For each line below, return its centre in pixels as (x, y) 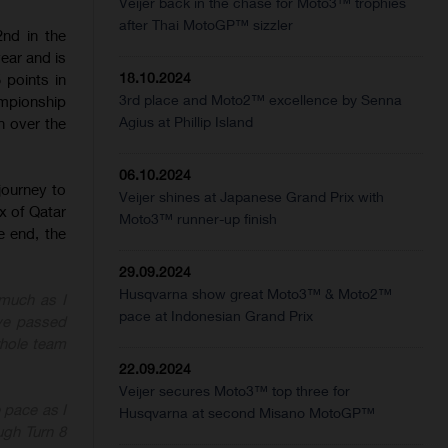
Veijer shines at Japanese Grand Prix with (252, 197)
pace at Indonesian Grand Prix (216, 316)
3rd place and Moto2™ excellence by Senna (261, 100)
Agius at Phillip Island (186, 122)
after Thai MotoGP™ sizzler (206, 25)
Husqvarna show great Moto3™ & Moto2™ (256, 294)
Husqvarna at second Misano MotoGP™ (247, 413)
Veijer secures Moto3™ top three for (235, 391)
